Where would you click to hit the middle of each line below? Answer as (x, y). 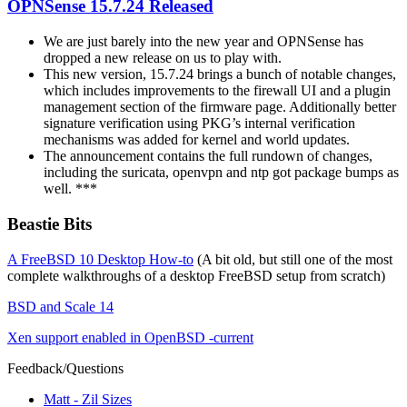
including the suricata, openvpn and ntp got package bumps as (221, 173)
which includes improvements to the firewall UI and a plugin (217, 91)
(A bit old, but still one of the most (293, 259)
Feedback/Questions (65, 368)
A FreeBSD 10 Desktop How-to (100, 259)
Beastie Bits (50, 223)
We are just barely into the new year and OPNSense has (203, 42)
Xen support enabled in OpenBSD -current (130, 337)
